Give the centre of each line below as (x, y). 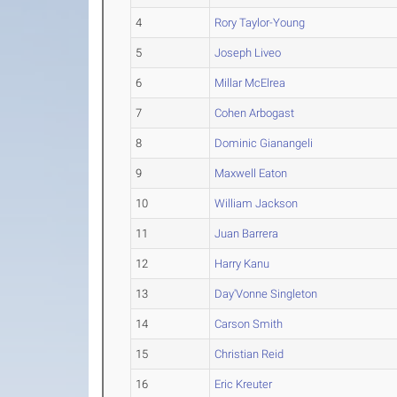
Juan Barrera (247, 234)
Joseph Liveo (248, 53)
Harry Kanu (242, 264)
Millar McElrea (250, 83)
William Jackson (257, 203)
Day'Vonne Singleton (266, 294)
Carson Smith (249, 324)
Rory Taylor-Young (260, 23)
